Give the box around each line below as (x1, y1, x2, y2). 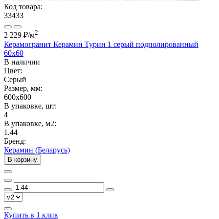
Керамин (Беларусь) (4, 146, 70, 154)
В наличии (4, 58, 40, 66)
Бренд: (4, 137, 26, 146)
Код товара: (4, 2, 43, 11)
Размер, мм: (4, 84, 43, 93)
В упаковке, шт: (4, 102, 57, 110)
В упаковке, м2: (4, 119, 56, 128)
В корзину (8, 156, 37, 164)
